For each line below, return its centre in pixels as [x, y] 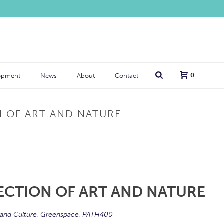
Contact [127, 76]
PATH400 [98, 214]
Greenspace [60, 214]
